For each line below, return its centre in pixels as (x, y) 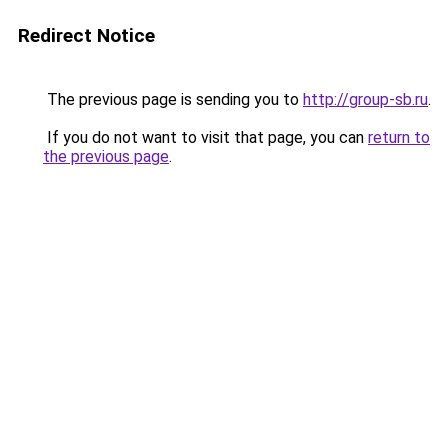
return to (399, 137)
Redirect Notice (86, 35)
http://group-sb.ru (365, 99)
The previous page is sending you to (173, 99)
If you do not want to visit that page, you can (205, 137)
